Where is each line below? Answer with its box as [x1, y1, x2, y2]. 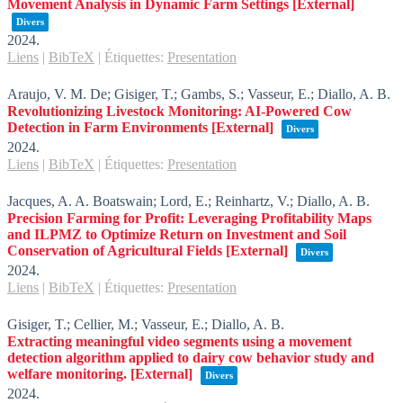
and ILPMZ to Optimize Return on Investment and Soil [7, 227, 346, 242]
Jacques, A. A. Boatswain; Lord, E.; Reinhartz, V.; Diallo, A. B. [7, 193, 370, 209]
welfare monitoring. [7, 366, 127, 381]
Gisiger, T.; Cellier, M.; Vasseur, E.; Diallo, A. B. [7, 317, 284, 332]
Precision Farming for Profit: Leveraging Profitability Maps [7, 210, 372, 226]
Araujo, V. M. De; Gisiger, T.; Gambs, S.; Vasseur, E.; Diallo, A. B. [7, 86, 390, 102]
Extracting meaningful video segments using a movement [7, 334, 352, 349]
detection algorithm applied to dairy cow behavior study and [7, 350, 374, 365]
